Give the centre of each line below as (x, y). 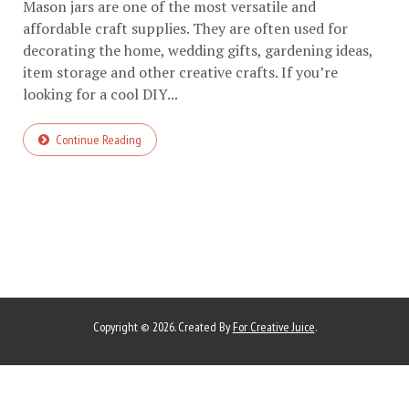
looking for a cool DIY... (100, 94)
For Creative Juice (273, 327)
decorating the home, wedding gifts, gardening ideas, (198, 51)
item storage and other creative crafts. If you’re (180, 73)
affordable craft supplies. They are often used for (185, 29)
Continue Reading (99, 140)
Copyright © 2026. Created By (163, 327)
